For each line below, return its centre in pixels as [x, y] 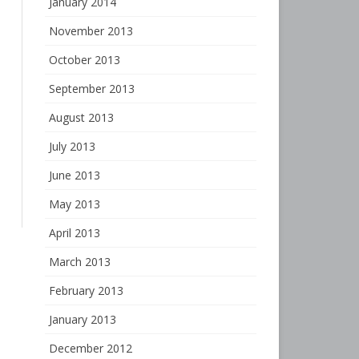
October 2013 [84, 60]
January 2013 [82, 319]
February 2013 [86, 290]
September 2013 [91, 89]
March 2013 [79, 262]
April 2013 [74, 233]
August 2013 [81, 117]
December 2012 [90, 348]
